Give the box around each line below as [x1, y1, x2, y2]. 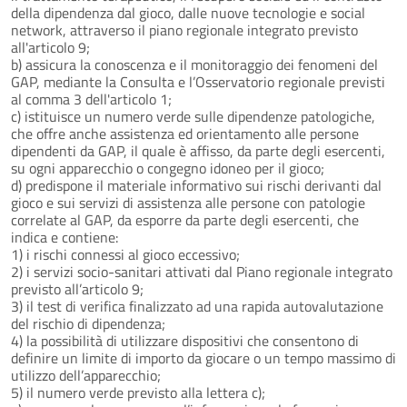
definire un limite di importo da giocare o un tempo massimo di [11, 346, 396, 369]
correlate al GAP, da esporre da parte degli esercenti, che [11, 208, 359, 231]
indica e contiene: [11, 225, 118, 248]
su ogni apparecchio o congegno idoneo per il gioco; [11, 156, 324, 179]
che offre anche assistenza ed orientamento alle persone [11, 122, 359, 144]
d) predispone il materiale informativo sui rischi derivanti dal [11, 174, 382, 196]
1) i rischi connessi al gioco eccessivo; [11, 243, 240, 265]
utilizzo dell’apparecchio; [11, 363, 161, 386]
